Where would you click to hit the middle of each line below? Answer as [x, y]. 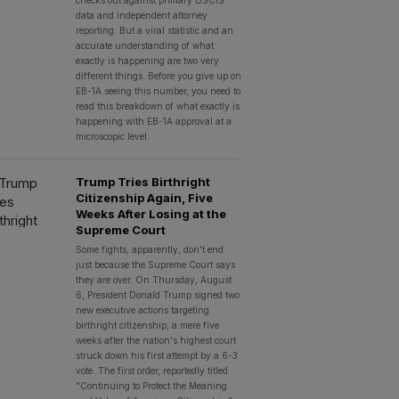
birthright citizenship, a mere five [147, 325]
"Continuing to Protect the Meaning [151, 386]
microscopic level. [112, 136]
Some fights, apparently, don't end [149, 249]
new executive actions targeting [142, 310]
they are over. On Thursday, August [153, 280]
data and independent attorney [141, 15]
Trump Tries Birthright [142, 182]
